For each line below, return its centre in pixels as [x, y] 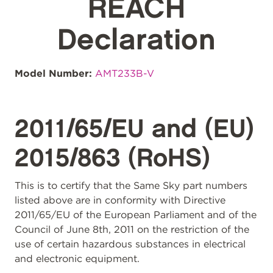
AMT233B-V [125, 73]
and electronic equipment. [77, 259]
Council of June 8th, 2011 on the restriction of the [132, 229]
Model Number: [53, 73]
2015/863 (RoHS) [112, 159]
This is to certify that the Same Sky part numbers [131, 186]
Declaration [136, 41]
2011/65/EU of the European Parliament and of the [136, 215]
